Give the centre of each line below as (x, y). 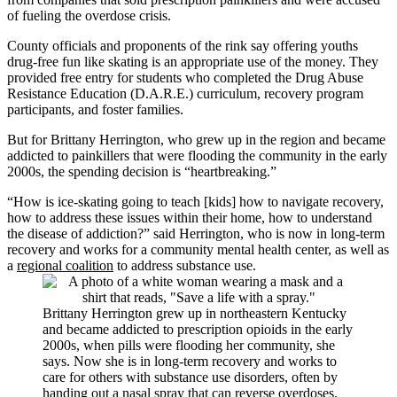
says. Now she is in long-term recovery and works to (190, 361)
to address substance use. (185, 265)
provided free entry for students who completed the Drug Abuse (185, 77)
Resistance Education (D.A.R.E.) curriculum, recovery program (185, 93)
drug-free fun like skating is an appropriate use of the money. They (193, 61)
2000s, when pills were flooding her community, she (189, 345)
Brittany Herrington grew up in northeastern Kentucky (195, 313)
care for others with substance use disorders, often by (190, 377)
